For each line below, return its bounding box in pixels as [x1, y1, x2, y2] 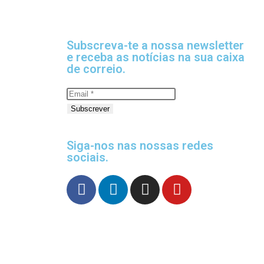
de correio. [67, 61, 126, 76]
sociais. [67, 150, 108, 164]
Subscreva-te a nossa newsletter [67, 38, 244, 52]
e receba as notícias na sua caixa [67, 49, 245, 64]
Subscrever [71, 104, 110, 113]
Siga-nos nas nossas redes [67, 138, 213, 153]
